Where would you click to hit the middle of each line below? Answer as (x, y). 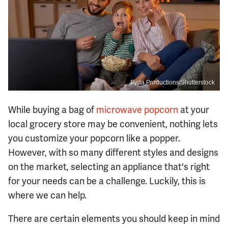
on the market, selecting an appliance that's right (109, 167)
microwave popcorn (137, 110)
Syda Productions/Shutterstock (173, 83)
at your (194, 110)
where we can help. (47, 195)
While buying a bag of (52, 110)
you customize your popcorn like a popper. (94, 138)
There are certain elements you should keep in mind (114, 219)
